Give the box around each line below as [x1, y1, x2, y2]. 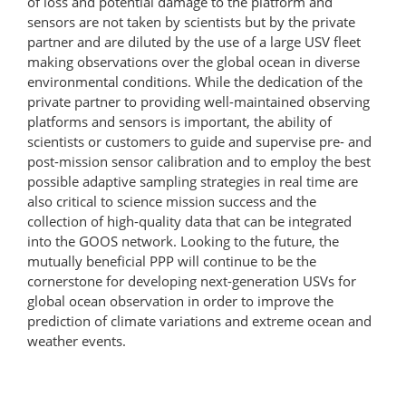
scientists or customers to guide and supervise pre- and [27, 131, 372, 150]
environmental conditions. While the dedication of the [27, 72, 362, 91]
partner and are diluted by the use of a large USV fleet [27, 32, 361, 51]
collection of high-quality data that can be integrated [27, 211, 352, 230]
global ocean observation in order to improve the [27, 291, 333, 310]
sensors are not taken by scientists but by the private [27, 12, 355, 31]
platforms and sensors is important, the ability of [27, 111, 332, 130]
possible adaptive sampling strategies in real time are [27, 171, 358, 190]
